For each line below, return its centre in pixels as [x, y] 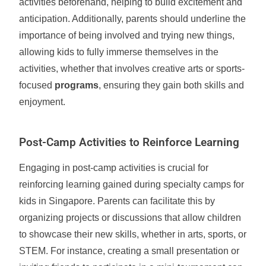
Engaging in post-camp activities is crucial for [114, 168]
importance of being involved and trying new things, [127, 35]
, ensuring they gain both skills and [172, 85]
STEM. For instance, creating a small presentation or [129, 251]
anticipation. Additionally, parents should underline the [133, 19]
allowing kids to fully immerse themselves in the [119, 52]
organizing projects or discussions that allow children [130, 218]
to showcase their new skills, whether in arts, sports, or [133, 234]
